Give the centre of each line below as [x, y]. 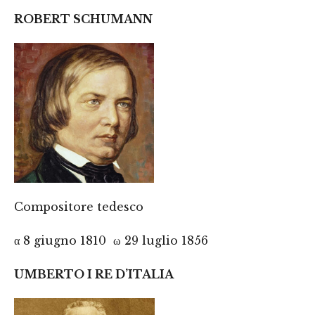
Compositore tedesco [79, 207]
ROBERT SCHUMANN [83, 19]
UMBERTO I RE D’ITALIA [94, 274]
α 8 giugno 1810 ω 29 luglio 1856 [111, 240]
